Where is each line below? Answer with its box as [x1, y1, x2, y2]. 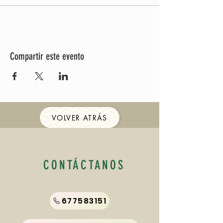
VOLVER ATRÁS [52, 112, 108, 122]
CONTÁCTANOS [43, 158, 125, 172]
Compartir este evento [10, 50, 84, 62]
